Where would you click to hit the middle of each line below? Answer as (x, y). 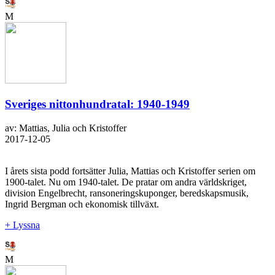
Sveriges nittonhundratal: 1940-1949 (97, 104)
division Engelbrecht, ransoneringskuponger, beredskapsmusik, (127, 193)
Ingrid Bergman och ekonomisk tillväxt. (82, 204)
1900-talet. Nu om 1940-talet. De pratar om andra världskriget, (126, 182)
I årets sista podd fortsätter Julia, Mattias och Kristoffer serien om (130, 171)
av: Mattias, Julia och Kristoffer (66, 128)
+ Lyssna (22, 225)
